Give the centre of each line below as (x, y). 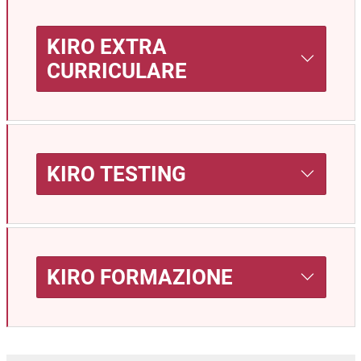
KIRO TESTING (116, 174)
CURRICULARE (117, 71)
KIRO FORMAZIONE (140, 277)
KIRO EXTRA (107, 46)
